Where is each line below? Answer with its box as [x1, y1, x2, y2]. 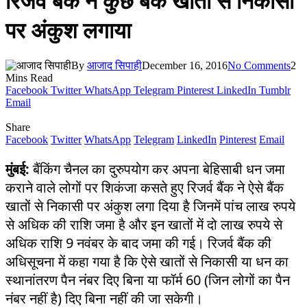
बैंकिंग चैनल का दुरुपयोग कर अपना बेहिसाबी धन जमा [29, 159, 285, 178]
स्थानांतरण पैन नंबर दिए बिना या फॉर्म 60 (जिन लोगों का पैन [5, 270, 290, 289]
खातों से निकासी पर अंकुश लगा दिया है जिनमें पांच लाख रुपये [5, 196, 295, 215]
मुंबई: [5, 159, 29, 178]
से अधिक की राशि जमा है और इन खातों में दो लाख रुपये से [5, 214, 282, 234]
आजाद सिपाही [87, 59, 142, 71]
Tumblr [259, 84, 291, 96]
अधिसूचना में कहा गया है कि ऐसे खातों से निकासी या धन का [5, 251, 288, 271]
